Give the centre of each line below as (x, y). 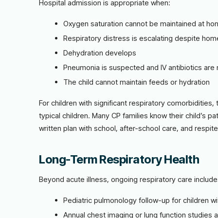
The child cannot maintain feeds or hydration (136, 82)
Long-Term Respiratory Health (119, 159)
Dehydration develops (100, 53)
